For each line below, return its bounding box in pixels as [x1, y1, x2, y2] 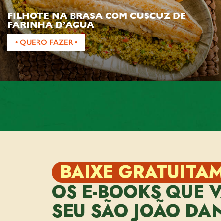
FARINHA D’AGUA [7, 19, 94, 30]
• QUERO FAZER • [15, 37, 77, 47]
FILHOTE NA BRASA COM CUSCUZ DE [7, 10, 186, 21]
